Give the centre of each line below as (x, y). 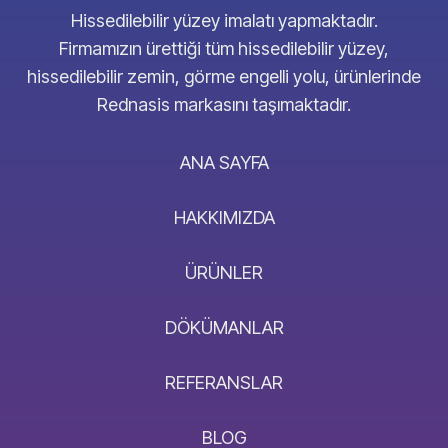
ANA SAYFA (224, 162)
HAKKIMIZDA (224, 217)
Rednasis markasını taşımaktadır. (224, 105)
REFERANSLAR (224, 382)
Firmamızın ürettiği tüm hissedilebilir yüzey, (224, 49)
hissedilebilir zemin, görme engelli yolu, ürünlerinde (224, 77)
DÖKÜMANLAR (224, 327)
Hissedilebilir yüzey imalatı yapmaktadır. (224, 21)
